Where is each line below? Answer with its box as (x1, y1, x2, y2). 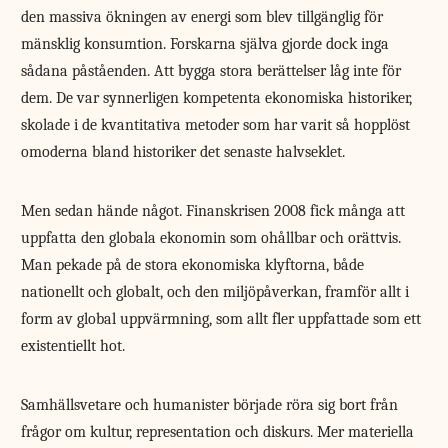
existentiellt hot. (21, 336, 126, 355)
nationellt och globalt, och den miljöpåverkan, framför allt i (21, 282, 410, 301)
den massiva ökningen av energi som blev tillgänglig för (21, 7, 384, 26)
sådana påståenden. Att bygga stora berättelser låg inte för (21, 61, 402, 80)
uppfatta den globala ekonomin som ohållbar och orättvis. (21, 228, 402, 247)
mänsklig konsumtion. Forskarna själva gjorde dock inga (21, 34, 390, 53)
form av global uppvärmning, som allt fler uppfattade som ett (21, 309, 422, 328)
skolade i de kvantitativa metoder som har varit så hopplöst (21, 115, 411, 134)
